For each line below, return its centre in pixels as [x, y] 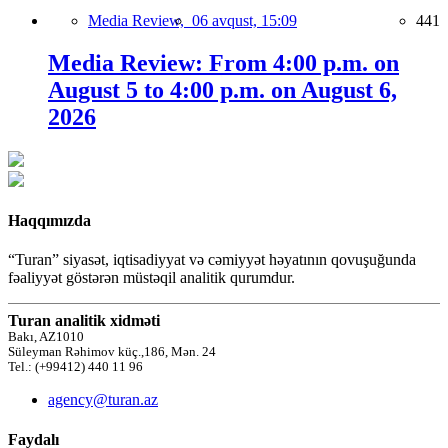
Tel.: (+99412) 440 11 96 [75, 367]
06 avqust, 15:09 [244, 20]
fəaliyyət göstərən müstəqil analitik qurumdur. [151, 278]
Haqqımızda [49, 221]
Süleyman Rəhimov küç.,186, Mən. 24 [112, 352]
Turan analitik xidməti [84, 321]
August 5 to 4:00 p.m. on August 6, [222, 89]
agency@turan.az [103, 400]
